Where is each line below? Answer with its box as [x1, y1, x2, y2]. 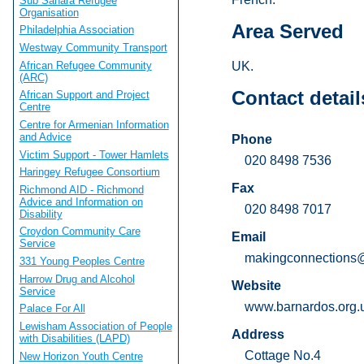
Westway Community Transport [19, 41, 167, 54]
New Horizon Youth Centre [19, 349, 143, 362]
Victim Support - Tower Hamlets [19, 148, 169, 161]
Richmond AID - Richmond [19, 183, 144, 196]
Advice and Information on [19, 195, 143, 208]
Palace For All [19, 302, 85, 315]
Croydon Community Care [19, 225, 141, 238]
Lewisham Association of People [19, 320, 172, 333]
